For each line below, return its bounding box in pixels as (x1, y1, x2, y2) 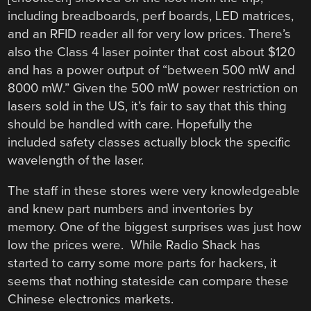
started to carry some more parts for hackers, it (8, 255, 278, 271)
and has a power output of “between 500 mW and (8, 62, 296, 78)
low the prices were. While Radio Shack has (8, 237, 261, 253)
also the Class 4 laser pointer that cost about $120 (8, 44, 296, 60)
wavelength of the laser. (8, 152, 144, 168)
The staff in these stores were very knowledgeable (8, 183, 301, 199)
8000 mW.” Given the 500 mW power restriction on (8, 80, 299, 96)
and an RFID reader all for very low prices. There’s (8, 26, 292, 42)
